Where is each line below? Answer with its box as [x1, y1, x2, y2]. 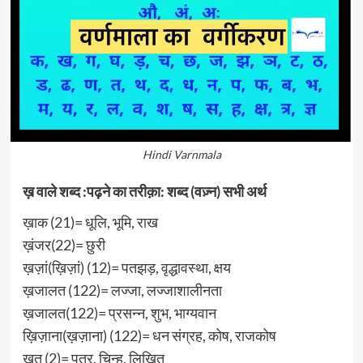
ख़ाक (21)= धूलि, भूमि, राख [22, 212, 158, 231]
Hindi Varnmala [142, 147, 221, 161]
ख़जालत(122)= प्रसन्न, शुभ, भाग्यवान [22, 303, 216, 322]
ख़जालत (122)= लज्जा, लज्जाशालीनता [22, 280, 222, 299]
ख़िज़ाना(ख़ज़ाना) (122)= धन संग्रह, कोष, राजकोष [22, 326, 276, 344]
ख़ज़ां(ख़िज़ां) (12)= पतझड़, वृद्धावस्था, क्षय [22, 258, 231, 276]
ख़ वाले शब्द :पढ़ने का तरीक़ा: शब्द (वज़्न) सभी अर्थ [22, 181, 267, 200]
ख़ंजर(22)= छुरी [22, 235, 105, 254]
